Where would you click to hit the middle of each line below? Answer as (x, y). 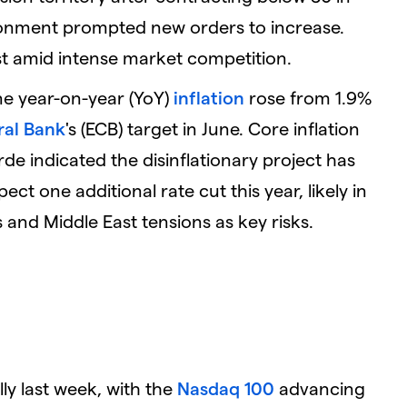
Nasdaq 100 (226, 388)
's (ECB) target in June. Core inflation (213, 128)
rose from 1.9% (308, 97)
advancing (320, 388)
